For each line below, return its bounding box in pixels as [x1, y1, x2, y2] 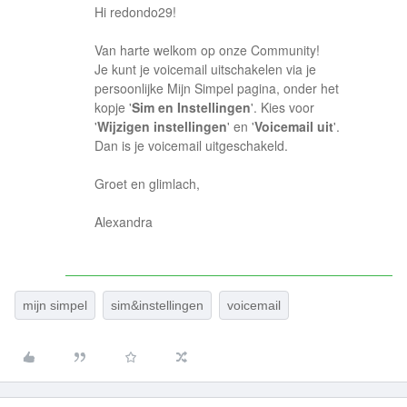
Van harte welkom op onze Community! [94, 41, 320, 59]
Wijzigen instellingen [97, 117, 227, 135]
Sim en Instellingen [132, 98, 251, 116]
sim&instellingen [111, 298, 203, 313]
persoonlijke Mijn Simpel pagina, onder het [94, 79, 339, 97]
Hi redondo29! [94, 3, 176, 21]
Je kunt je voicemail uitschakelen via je [94, 60, 316, 78]
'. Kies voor [251, 98, 314, 116]
